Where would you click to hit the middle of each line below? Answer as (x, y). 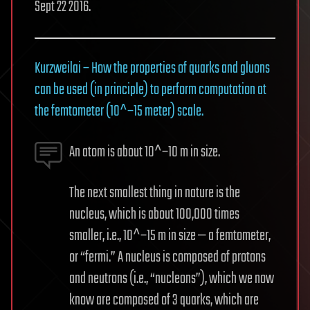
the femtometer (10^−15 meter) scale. (119, 111)
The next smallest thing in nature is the (155, 193)
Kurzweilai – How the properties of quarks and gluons (152, 69)
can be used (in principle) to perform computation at (151, 90)
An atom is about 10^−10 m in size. (145, 152)
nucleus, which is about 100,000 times (154, 215)
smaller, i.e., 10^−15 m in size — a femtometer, (170, 236)
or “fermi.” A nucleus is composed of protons (167, 257)
